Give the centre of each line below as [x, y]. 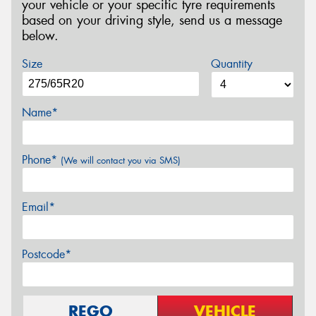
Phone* [41, 159]
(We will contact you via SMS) [121, 160]
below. [40, 36]
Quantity [231, 63]
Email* [38, 207]
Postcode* [47, 254]
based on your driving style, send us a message [152, 21]
